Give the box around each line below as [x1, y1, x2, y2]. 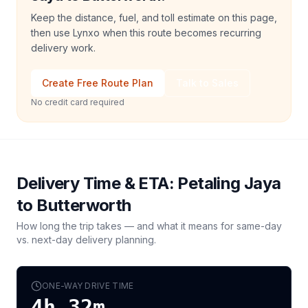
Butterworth [36, 195, 131, 215]
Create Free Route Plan [42, 77, 153, 89]
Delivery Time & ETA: [16, 173, 178, 193]
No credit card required [31, 97, 124, 107]
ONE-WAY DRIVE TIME [42, 280, 134, 291]
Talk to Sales [176, 77, 239, 89]
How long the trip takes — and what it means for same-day [16, 220, 282, 232]
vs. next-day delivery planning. [16, 234, 156, 245]
